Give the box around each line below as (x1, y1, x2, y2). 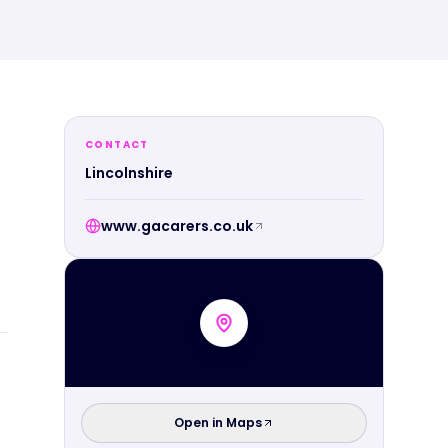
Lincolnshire (85, 162, 173, 183)
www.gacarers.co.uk (101, 215, 253, 236)
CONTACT (85, 136, 149, 152)
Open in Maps (174, 413, 262, 431)
